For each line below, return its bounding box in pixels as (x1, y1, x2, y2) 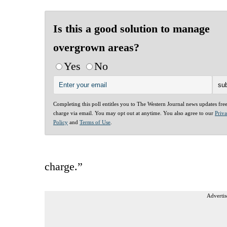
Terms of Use (80, 119, 110, 125)
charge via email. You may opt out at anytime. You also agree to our (53, 109, 215, 116)
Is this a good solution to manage (53, 22, 210, 35)
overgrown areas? (53, 41, 139, 54)
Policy (53, 119, 68, 125)
